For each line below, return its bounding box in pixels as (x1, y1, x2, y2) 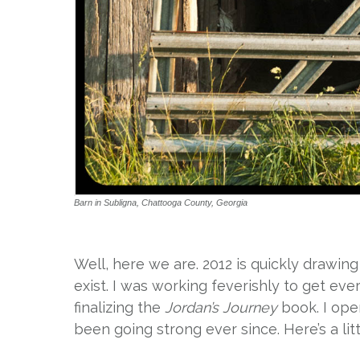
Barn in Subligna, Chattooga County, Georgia (74, 198, 247, 207)
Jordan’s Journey (165, 299, 277, 316)
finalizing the (74, 299, 165, 316)
